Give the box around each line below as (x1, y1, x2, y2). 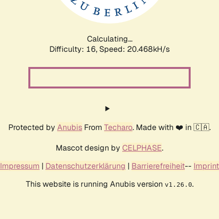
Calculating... (87, 33, 132, 44)
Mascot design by (56, 142, 122, 153)
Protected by (8, 122, 57, 132)
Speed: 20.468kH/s (99, 44, 170, 54)
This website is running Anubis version (25, 178, 165, 189)
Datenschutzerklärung (45, 160, 126, 171)
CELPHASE (122, 142, 162, 153)
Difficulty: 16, (49, 44, 99, 54)
